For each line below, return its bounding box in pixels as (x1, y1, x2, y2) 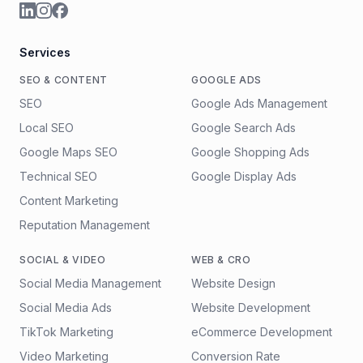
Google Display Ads (191, 169, 297, 183)
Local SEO (19, 121, 74, 135)
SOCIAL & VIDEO (19, 254, 106, 266)
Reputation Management (19, 218, 150, 232)
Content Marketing (19, 194, 118, 207)
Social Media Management (19, 276, 161, 290)
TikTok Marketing (19, 325, 113, 339)
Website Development (191, 301, 310, 314)
